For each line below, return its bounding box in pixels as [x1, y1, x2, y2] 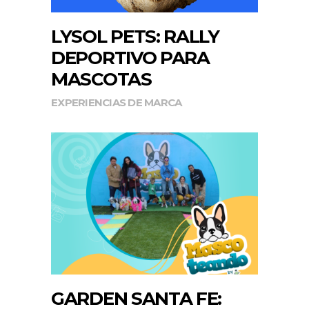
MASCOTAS [51, 68, 152, 90]
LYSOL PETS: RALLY [51, 25, 219, 48]
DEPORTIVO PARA [51, 46, 210, 69]
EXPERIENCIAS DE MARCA [51, 95, 182, 109]
